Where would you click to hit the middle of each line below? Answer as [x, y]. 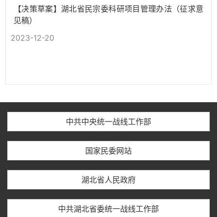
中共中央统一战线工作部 [108, 122]
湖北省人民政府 [108, 180]
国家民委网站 [108, 151]
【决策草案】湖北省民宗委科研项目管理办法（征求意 [108, 9]
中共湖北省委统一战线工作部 [108, 209]
